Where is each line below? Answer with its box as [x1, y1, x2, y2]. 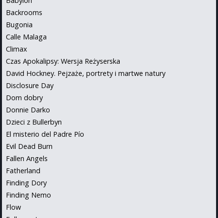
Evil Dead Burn [6, 141, 53, 151]
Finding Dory [6, 178, 47, 187]
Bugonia [6, 19, 33, 29]
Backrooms [6, 7, 42, 17]
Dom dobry [6, 92, 43, 102]
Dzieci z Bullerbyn [6, 117, 62, 127]
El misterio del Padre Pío [6, 129, 84, 139]
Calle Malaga [6, 32, 47, 41]
